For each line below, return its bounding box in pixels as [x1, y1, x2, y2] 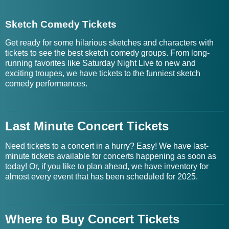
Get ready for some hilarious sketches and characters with [5, 38, 214, 47]
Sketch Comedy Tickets [5, 19, 117, 30]
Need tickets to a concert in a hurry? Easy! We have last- [5, 142, 209, 150]
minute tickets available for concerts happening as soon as [5, 152, 216, 161]
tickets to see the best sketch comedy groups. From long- [5, 49, 210, 57]
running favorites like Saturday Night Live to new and [5, 59, 196, 67]
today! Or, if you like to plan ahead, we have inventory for [5, 162, 209, 171]
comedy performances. [5, 79, 87, 88]
